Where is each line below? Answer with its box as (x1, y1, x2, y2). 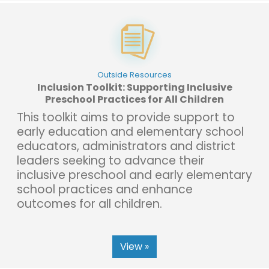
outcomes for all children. (17, 195, 162, 212)
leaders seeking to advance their (17, 152, 205, 169)
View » (120, 239, 149, 253)
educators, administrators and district (17, 138, 235, 154)
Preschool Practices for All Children (45, 92, 224, 106)
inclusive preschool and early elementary (17, 166, 252, 183)
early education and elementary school (17, 123, 244, 140)
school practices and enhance (17, 181, 193, 198)
